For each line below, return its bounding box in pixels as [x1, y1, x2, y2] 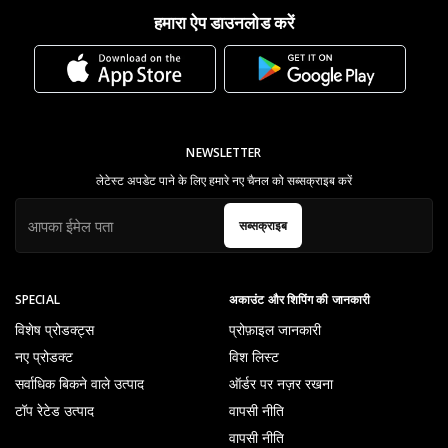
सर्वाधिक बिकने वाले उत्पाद [15, 374, 144, 394]
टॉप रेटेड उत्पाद [15, 401, 94, 421]
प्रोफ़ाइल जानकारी [229, 320, 321, 340]
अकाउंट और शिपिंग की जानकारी [229, 291, 371, 309]
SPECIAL [15, 291, 60, 309]
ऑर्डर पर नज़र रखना [229, 374, 333, 394]
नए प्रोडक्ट [15, 347, 73, 367]
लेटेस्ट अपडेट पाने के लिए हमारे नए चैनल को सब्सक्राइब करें [96, 172, 352, 190]
